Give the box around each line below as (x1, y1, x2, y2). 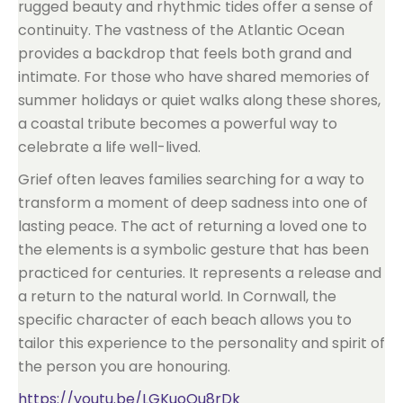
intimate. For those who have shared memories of (18, 67, 370, 87)
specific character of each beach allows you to (18, 309, 352, 330)
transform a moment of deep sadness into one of (18, 193, 368, 213)
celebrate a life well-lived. (18, 137, 201, 157)
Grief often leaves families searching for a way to (18, 169, 364, 190)
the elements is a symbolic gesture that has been (18, 239, 369, 260)
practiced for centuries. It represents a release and (18, 263, 381, 283)
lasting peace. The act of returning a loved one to (18, 216, 367, 237)
